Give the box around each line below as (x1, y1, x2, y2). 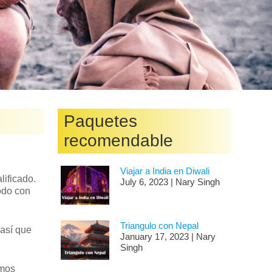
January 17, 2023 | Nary (120, 231, 216, 242)
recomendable (64, 131, 174, 150)
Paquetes (64, 112, 138, 131)
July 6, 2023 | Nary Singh (120, 177, 220, 187)
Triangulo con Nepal (120, 220, 199, 231)
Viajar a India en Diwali (120, 166, 209, 176)
